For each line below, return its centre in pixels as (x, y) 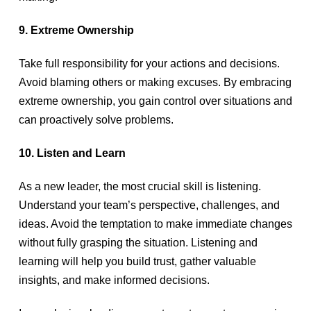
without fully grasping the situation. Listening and (138, 243)
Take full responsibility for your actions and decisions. (149, 64)
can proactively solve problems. (97, 120)
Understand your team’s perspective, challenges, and (149, 205)
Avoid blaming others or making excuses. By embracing (155, 82)
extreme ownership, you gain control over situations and (155, 101)
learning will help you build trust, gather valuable (137, 261)
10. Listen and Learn (73, 153)
